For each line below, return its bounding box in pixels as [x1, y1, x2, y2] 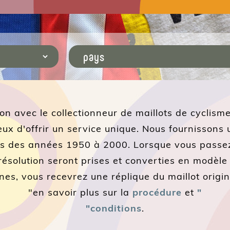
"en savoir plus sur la [28, 186, 132, 198]
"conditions [86, 202, 142, 214]
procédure [132, 186, 182, 198]
